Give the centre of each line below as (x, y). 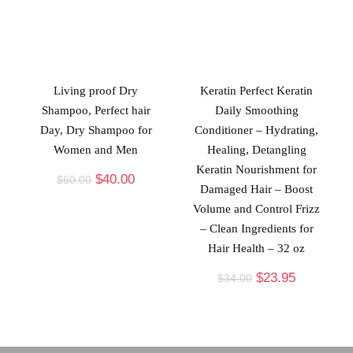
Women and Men (96, 149)
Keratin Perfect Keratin (257, 90)
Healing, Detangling (256, 149)
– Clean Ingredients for (256, 228)
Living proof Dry (96, 90)
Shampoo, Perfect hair (96, 110)
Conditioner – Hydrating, (257, 130)
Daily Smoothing (256, 110)
